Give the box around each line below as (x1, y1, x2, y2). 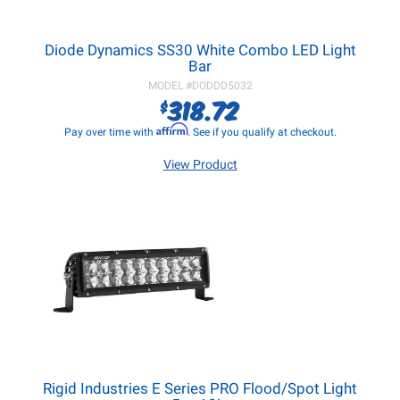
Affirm (155, 122, 187, 136)
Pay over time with (63, 126, 156, 138)
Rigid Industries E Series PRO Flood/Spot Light (43, 379, 357, 397)
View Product (162, 157, 237, 171)
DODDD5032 (191, 79, 253, 92)
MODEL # (147, 79, 192, 92)
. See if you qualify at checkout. (187, 126, 337, 138)
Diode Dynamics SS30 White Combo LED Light (44, 41, 356, 59)
